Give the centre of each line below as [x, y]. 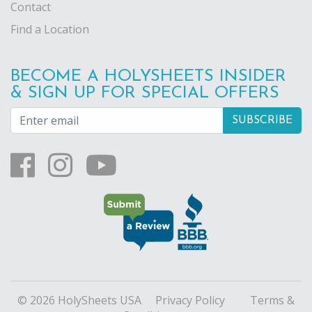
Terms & [272, 301]
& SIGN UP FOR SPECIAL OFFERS [145, 94]
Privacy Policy [190, 301]
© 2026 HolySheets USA [81, 301]
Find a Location [50, 30]
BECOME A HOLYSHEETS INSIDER [148, 77]
